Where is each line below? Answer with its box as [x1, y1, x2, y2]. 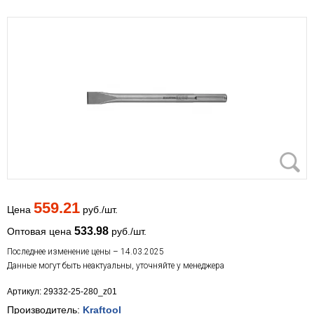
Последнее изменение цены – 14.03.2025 [7, 247, 164, 257]
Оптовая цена [7, 226, 74, 238]
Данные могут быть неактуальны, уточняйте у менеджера [7, 261, 224, 271]
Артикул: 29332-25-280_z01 [7, 287, 117, 297]
